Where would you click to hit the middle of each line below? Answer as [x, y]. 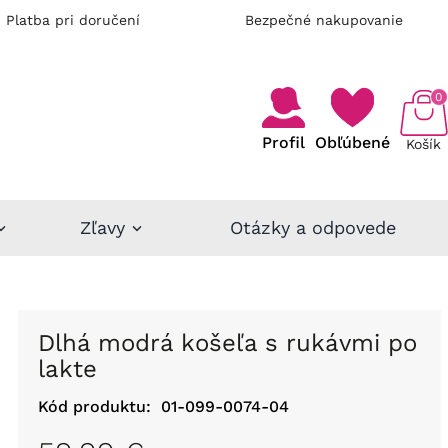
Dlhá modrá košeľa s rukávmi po [46, 342]
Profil [283, 143]
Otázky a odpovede [313, 227]
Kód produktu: [94, 406]
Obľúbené [352, 143]
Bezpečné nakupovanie [324, 20]
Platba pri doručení [73, 20]
